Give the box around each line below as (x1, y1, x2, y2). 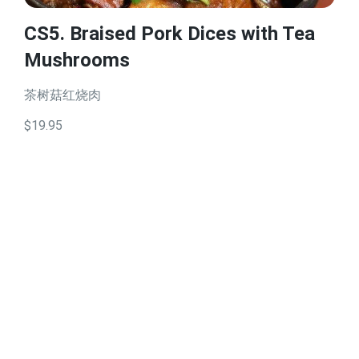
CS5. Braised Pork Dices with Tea (24, 22, 315, 45)
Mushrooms (24, 49, 130, 71)
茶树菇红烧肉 (24, 87, 101, 103)
